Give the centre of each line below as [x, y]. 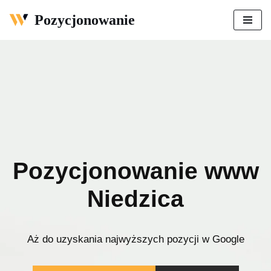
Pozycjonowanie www [135, 171]
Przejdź [24, 32]
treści [20, 61]
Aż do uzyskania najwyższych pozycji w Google [135, 239]
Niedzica [135, 198]
